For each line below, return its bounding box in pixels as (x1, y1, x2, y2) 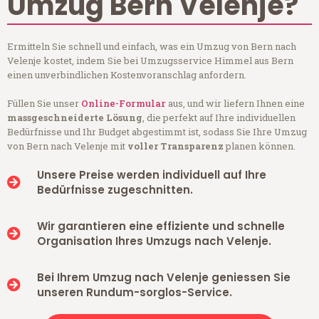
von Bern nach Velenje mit (7, 139, 127, 152)
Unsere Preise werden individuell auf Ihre (36, 167, 266, 182)
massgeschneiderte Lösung (7, 110, 142, 124)
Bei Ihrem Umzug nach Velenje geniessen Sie (36, 269, 291, 285)
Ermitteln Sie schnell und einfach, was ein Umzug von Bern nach (7, 39, 296, 53)
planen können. (224, 139, 296, 152)
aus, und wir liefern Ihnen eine (166, 96, 305, 110)
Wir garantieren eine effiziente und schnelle (36, 218, 285, 234)
